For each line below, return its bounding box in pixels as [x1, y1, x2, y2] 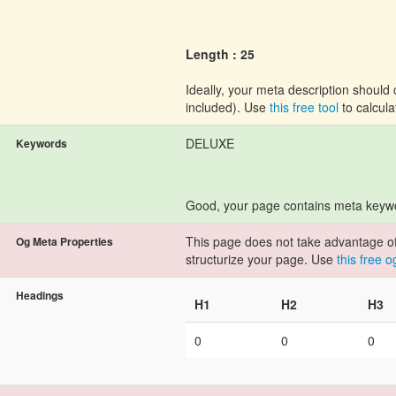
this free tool [270, 97, 339, 116]
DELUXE [186, 133, 234, 152]
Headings [16, 286, 64, 303]
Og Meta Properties [16, 232, 113, 249]
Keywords [16, 134, 67, 151]
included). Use [186, 97, 270, 116]
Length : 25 [186, 44, 255, 63]
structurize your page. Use [186, 249, 337, 268]
